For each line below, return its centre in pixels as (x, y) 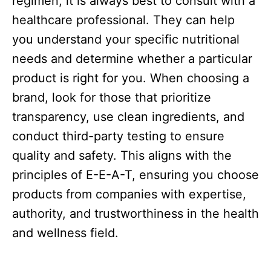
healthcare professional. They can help (123, 20)
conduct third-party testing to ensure (118, 136)
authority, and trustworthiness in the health (135, 214)
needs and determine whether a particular (132, 59)
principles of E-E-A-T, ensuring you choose (135, 175)
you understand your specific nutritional (126, 40)
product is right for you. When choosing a (131, 78)
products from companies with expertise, (129, 194)
